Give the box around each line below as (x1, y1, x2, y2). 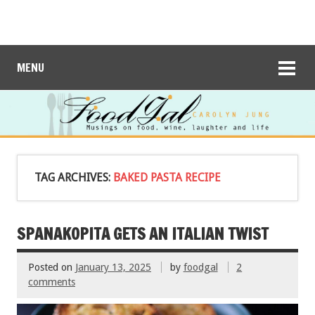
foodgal (183, 262, 218, 274)
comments (28, 276, 75, 288)
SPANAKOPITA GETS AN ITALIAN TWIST (17, 222, 269, 245)
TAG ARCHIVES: (34, 170, 113, 184)
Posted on (28, 262, 75, 274)
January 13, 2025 (75, 262, 151, 274)
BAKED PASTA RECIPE (113, 170, 221, 184)
